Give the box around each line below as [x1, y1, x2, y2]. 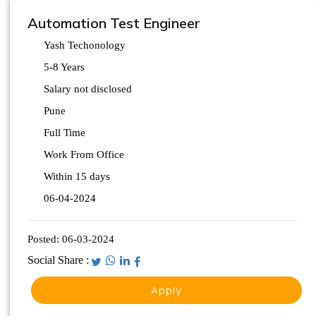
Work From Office [44, 149, 124, 160]
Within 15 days [44, 171, 110, 182]
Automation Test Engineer [28, 14, 200, 32]
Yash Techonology [44, 39, 126, 51]
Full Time [44, 127, 85, 138]
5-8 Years [44, 61, 85, 73]
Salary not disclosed [44, 83, 132, 95]
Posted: [28, 233, 62, 245]
